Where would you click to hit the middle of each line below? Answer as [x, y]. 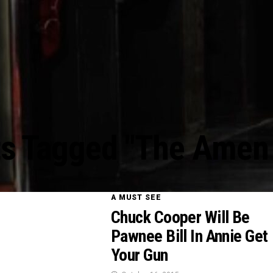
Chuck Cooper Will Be [180, 217]
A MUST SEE [136, 197]
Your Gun [140, 255]
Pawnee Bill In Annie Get [190, 236]
